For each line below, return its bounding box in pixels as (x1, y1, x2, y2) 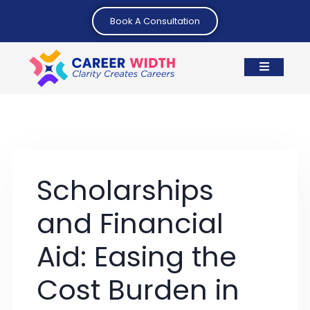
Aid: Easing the (37, 237, 237, 276)
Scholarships (37, 171, 214, 210)
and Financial (37, 204, 224, 243)
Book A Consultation (110, 15, 200, 28)
